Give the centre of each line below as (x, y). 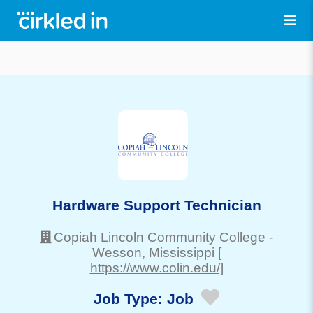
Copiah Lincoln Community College (160, 237)
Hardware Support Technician (156, 205)
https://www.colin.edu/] (156, 268)
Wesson (117, 252)
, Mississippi (178, 252)
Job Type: (130, 299)
